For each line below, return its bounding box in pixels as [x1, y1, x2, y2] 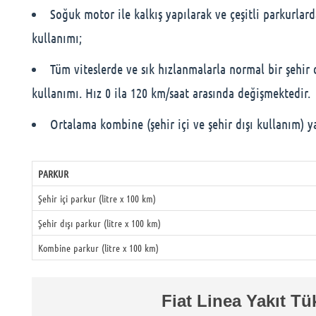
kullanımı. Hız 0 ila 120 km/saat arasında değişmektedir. [32, 85, 310, 101]
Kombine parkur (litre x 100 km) [38, 241, 159, 254]
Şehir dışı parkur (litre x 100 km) [38, 217, 161, 229]
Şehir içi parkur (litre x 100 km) [38, 192, 156, 205]
